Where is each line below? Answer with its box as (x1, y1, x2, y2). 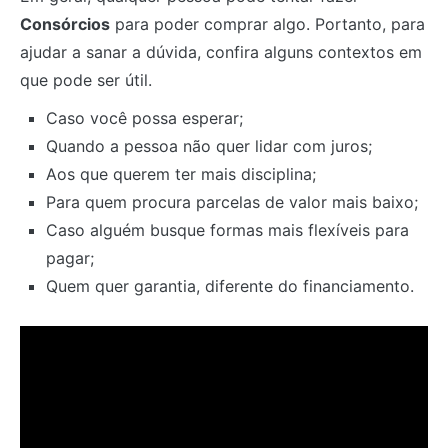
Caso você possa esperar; (45, 108, 243, 129)
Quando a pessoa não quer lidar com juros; (45, 136, 372, 157)
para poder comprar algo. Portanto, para (110, 14, 425, 35)
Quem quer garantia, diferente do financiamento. (45, 276, 414, 297)
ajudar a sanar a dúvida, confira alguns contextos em (20, 42, 422, 63)
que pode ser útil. (20, 70, 157, 91)
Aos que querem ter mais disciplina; (45, 164, 316, 185)
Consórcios (20, 14, 110, 35)
